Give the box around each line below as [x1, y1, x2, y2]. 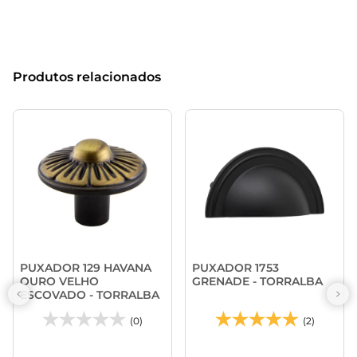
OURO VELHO [20, 273, 99, 288]
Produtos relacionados [13, 69, 161, 84]
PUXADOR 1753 [192, 260, 279, 275]
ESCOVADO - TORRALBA [20, 287, 159, 302]
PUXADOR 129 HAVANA [20, 260, 151, 275]
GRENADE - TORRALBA [192, 273, 323, 288]
